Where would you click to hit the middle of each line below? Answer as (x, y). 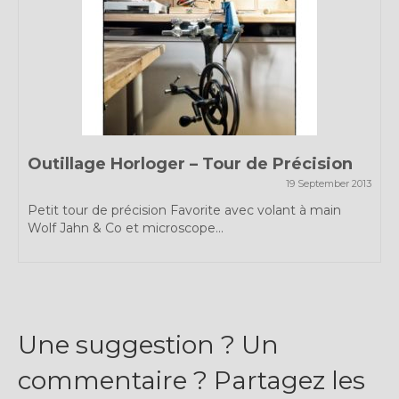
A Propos (72, 88)
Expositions (113, 15)
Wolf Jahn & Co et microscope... (126, 228)
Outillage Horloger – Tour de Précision (190, 164)
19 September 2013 (329, 184)
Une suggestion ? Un (148, 345)
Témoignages (121, 52)
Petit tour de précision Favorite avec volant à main (184, 211)
